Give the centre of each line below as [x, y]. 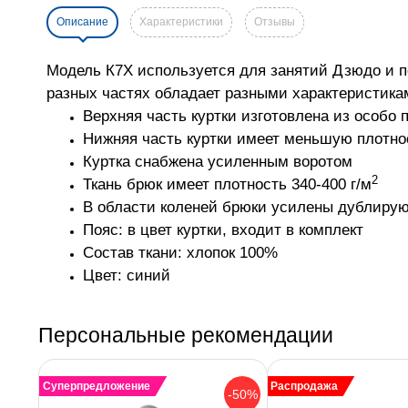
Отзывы [275, 22]
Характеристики [181, 22]
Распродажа [305, 387]
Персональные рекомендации [186, 336]
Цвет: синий [127, 275]
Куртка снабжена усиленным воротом [218, 162]
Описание [82, 22]
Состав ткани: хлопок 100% [180, 253]
